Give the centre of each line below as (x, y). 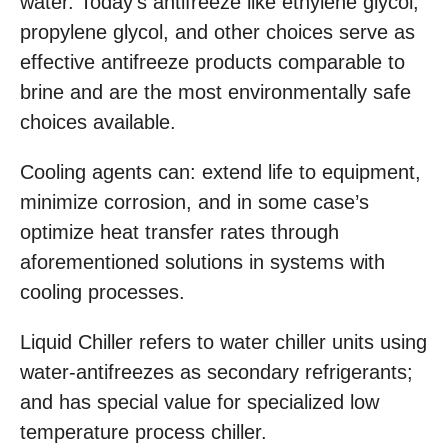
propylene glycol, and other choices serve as (217, 32)
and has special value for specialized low (199, 402)
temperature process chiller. (143, 432)
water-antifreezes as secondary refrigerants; (216, 372)
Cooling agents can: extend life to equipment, (220, 172)
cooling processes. (102, 292)
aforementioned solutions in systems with (202, 262)
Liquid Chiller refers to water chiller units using (223, 342)
